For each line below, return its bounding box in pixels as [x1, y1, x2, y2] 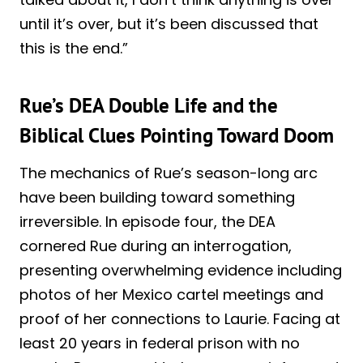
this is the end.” [19, 37, 128, 58]
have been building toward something [19, 186, 295, 207]
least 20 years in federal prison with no [19, 332, 300, 353]
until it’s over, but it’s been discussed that [19, 13, 318, 34]
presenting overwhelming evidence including [19, 259, 342, 280]
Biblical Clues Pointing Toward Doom [19, 122, 334, 149]
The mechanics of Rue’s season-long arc [19, 162, 318, 183]
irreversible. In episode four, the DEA [19, 211, 275, 232]
